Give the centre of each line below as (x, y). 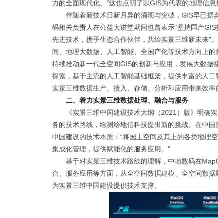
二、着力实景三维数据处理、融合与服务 (127, 100)
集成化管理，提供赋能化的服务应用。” (111, 149)
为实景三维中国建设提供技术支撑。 (107, 185)
